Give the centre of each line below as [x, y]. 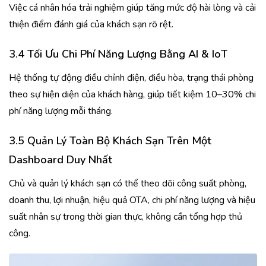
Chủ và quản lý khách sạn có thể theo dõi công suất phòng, [128, 183]
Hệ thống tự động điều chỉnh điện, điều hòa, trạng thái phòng [131, 77]
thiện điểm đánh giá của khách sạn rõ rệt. [91, 24]
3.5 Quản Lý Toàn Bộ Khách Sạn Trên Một [110, 140]
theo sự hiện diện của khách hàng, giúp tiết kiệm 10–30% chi [132, 94]
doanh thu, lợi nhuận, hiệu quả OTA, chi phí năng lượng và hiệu [132, 200]
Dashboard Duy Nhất [61, 159]
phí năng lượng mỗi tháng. [61, 111]
